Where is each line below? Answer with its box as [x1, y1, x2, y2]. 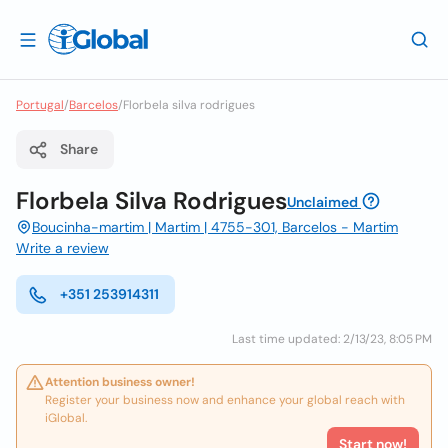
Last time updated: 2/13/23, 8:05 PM [232, 331, 432, 347]
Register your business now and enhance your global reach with [45, 392, 405, 408]
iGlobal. [45, 410, 87, 426]
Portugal [16, 97, 64, 113]
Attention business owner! [45, 374, 195, 390]
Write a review [16, 239, 109, 257]
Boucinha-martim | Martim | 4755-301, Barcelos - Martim [32, 218, 398, 236]
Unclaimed [287, 193, 358, 211]
